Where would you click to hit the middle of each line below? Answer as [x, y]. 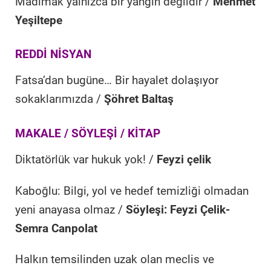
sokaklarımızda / [60, 100]
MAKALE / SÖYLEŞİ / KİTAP [88, 133]
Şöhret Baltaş [139, 100]
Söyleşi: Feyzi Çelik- [178, 210]
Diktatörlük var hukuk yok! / [86, 159]
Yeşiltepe [39, 21]
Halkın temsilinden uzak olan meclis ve [115, 260]
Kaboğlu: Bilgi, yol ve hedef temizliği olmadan [132, 191]
